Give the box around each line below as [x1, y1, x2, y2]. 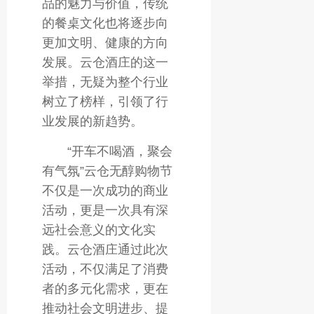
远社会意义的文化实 [42, 222, 156, 237]
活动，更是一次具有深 [42, 203, 168, 217]
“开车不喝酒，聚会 [67, 144, 172, 158]
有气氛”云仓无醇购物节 [42, 163, 172, 178]
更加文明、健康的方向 [42, 36, 168, 50]
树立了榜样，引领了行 [42, 95, 168, 109]
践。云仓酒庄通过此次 [42, 242, 168, 257]
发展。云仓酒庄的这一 [42, 55, 168, 70]
